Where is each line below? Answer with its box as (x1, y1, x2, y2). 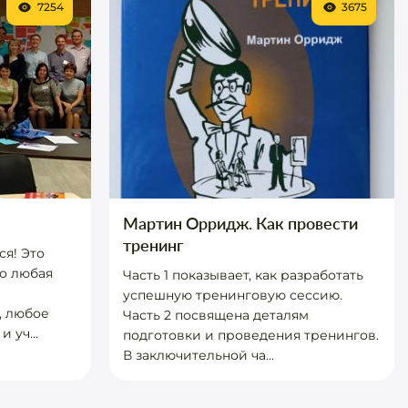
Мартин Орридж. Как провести (122, 213, 358, 233)
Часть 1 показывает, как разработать (122, 267, 363, 283)
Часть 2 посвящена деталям (122, 307, 309, 323)
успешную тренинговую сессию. (122, 287, 342, 303)
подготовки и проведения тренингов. (122, 327, 379, 343)
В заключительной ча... (122, 347, 274, 363)
